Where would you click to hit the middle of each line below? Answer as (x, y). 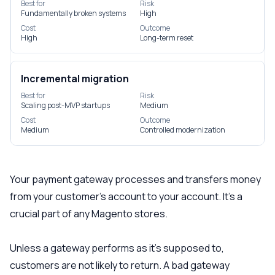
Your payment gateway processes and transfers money (135, 179)
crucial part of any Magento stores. (89, 214)
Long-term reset (167, 38)
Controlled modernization (183, 130)
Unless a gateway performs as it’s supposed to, (117, 248)
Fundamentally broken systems (73, 13)
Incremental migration (75, 79)
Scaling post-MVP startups (65, 105)
